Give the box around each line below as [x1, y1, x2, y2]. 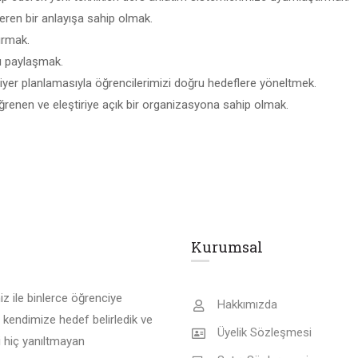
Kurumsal [191, 237, 263, 257]
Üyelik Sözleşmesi [217, 325, 312, 340]
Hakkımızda [217, 297, 277, 312]
